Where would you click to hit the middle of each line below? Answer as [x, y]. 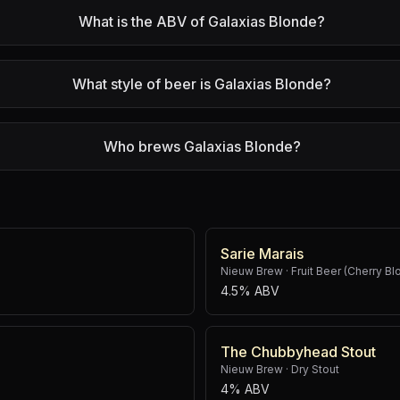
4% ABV [245, 389]
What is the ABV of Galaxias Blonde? [202, 21]
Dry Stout [315, 369]
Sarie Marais [262, 254]
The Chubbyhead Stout [298, 352]
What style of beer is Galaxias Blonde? [202, 84]
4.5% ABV [250, 291]
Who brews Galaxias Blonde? [202, 146]
